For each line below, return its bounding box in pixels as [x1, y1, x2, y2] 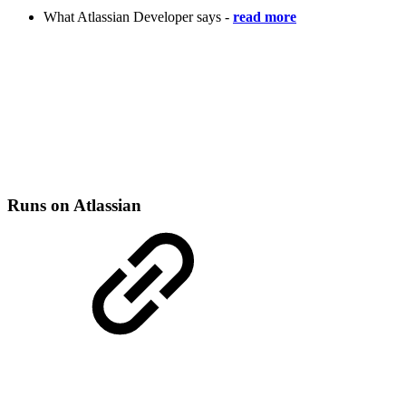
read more [233, 8, 296, 24]
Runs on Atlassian [7, 196, 141, 216]
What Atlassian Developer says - [43, 8, 233, 24]
